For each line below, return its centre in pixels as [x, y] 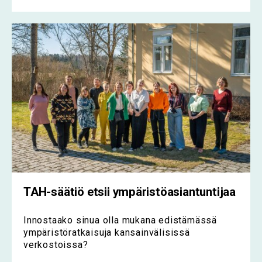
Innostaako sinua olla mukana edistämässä [120, 220]
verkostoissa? [56, 244]
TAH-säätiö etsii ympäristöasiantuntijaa [130, 192]
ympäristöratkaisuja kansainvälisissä [107, 232]
